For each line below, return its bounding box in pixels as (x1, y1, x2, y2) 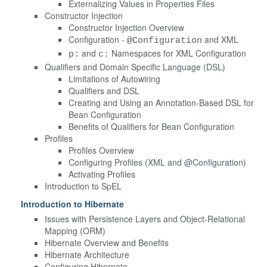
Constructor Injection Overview (69, 21, 184, 33)
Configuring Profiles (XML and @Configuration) (69, 156, 246, 168)
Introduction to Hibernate (21, 197, 124, 210)
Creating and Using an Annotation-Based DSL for (69, 96, 254, 108)
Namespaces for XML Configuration (109, 46, 246, 59)
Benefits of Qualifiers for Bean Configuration (69, 120, 234, 132)
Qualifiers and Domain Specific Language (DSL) (45, 60, 225, 73)
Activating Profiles (69, 167, 135, 180)
